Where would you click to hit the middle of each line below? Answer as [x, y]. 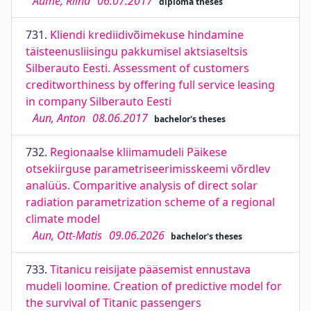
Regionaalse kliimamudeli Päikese [138, 152]
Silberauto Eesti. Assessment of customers [137, 68]
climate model [63, 219]
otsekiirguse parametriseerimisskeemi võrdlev [148, 169]
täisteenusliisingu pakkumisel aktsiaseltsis [137, 51]
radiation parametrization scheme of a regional [150, 202]
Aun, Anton [59, 118]
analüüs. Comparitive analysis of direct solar [142, 185]
